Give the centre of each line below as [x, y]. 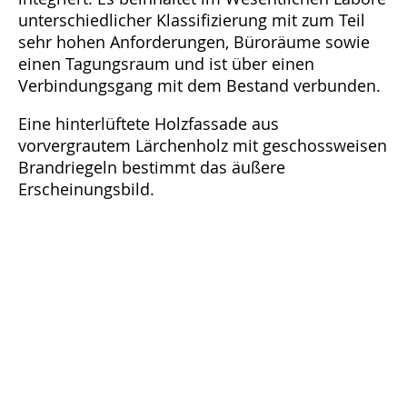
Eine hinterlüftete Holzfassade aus [149, 124]
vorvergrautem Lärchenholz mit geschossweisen [203, 146]
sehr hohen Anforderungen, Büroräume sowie [194, 42]
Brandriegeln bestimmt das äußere [152, 168]
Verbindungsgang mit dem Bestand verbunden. [199, 86]
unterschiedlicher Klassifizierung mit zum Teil [192, 20]
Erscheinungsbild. [86, 189]
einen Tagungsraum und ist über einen [166, 64]
